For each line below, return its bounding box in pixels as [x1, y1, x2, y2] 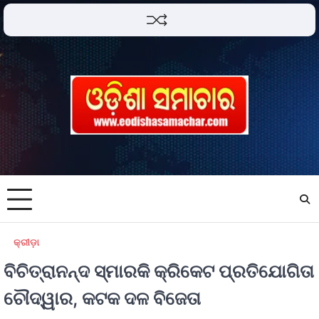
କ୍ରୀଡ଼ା [14, 236, 39, 249]
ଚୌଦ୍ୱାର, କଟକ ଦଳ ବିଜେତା [4, 287, 201, 309]
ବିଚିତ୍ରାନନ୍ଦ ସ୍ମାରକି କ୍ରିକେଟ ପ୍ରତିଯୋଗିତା [4, 260, 314, 282]
